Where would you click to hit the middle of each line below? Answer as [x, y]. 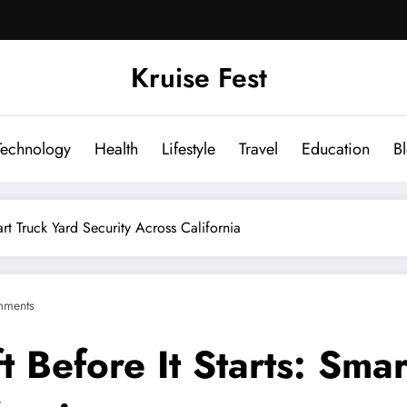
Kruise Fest [199, 77]
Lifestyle [189, 149]
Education [336, 149]
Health [116, 149]
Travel [258, 149]
